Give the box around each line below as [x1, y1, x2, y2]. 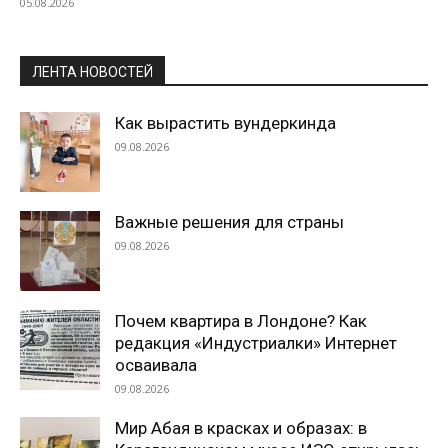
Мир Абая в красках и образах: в [115, 417, 367, 438]
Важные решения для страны [115, 211, 344, 232]
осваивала [115, 354, 197, 375]
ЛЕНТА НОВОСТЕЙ [32, 63, 153, 80]
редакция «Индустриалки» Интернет [115, 332, 397, 353]
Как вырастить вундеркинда [115, 112, 336, 133]
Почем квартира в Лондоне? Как [115, 310, 367, 331]
